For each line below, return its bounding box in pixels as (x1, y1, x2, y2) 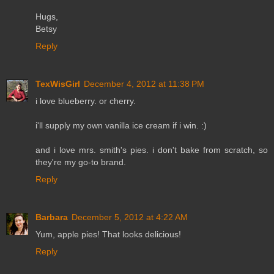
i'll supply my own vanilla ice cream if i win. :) (35, 120, 207, 130)
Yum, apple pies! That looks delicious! (35, 229, 181, 239)
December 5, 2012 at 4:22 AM (72, 212, 188, 222)
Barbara (35, 212, 68, 222)
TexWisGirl (35, 78, 80, 89)
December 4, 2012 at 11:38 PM (84, 78, 204, 89)
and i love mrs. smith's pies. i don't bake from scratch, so (35, 144, 268, 155)
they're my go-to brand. (35, 157, 126, 167)
